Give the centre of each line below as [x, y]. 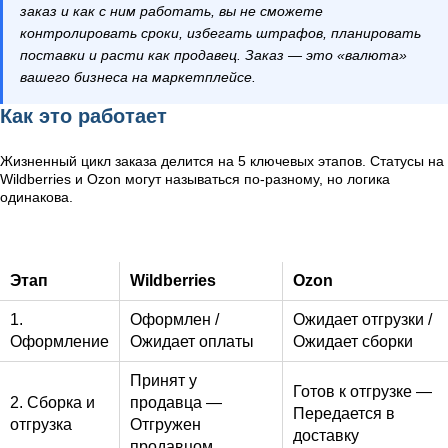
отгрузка [41, 424]
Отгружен [165, 424]
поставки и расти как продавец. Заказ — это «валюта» [213, 55]
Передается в [344, 413]
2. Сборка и [52, 402]
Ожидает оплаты [192, 341]
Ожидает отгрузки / [362, 319]
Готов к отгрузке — [362, 391]
